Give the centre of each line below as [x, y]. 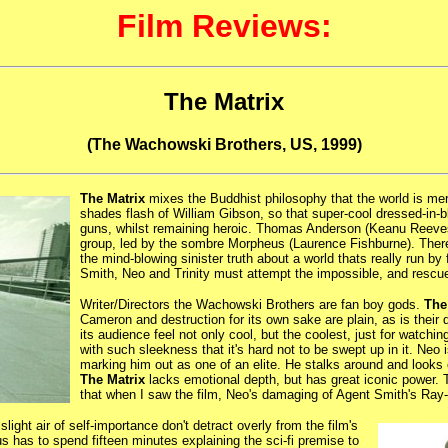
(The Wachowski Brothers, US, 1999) [224, 145]
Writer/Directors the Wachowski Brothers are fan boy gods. [252, 304]
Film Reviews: [224, 26]
